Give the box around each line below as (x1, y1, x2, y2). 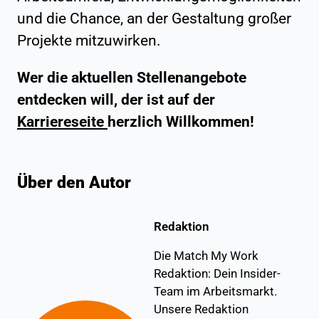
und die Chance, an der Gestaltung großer (17, 9, 291, 27)
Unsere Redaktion (154, 301, 249, 316)
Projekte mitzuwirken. (17, 31, 161, 49)
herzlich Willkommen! (108, 113, 254, 130)
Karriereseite (17, 113, 108, 130)
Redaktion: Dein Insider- (154, 266, 281, 281)
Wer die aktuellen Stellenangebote (17, 68, 246, 86)
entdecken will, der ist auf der (17, 90, 215, 108)
